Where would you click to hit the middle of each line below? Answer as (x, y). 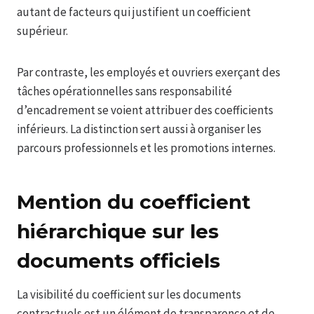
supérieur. (42, 31)
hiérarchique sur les (118, 232)
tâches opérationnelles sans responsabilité (124, 91)
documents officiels (118, 261)
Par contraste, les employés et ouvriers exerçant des (149, 73)
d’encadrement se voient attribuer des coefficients (145, 110)
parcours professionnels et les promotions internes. (146, 148)
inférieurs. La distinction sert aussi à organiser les (139, 129)
